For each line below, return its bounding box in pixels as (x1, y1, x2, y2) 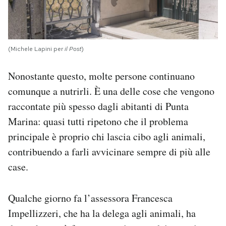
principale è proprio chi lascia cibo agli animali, (8, 129, 205, 143)
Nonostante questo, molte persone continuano (8, 69, 195, 83)
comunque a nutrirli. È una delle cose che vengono (8, 84, 214, 98)
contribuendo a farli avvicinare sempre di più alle (8, 144, 210, 158)
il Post (65, 44, 81, 53)
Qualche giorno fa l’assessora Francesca (8, 191, 173, 205)
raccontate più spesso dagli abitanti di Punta (8, 99, 189, 113)
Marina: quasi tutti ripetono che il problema (8, 114, 188, 128)
